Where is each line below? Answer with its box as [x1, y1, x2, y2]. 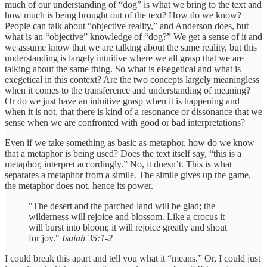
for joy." [29, 233, 62, 244]
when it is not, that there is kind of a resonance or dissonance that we [5, 107, 262, 117]
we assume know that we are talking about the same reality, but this [5, 42, 257, 53]
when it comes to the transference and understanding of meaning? [5, 85, 250, 96]
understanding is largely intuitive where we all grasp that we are [5, 53, 244, 64]
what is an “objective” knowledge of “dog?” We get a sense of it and [5, 32, 262, 42]
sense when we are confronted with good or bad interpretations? [5, 117, 245, 128]
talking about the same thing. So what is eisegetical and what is [5, 64, 241, 74]
